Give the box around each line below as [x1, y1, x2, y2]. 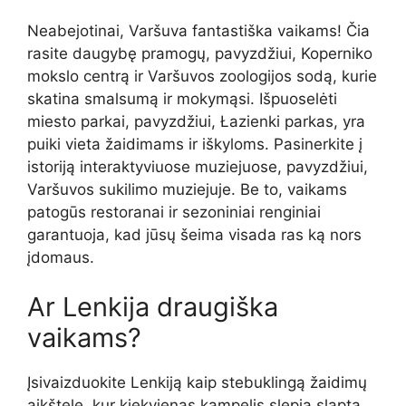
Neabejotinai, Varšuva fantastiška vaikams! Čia [27, 21, 370, 40]
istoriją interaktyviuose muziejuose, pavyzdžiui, [27, 157, 368, 176]
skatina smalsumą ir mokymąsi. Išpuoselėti [27, 89, 337, 108]
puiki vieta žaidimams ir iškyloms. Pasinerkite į [27, 134, 362, 153]
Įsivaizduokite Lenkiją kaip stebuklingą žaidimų [27, 373, 367, 392]
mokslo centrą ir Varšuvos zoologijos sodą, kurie [27, 66, 377, 85]
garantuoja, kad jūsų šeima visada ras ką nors [27, 225, 362, 244]
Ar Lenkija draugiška [27, 291, 278, 324]
